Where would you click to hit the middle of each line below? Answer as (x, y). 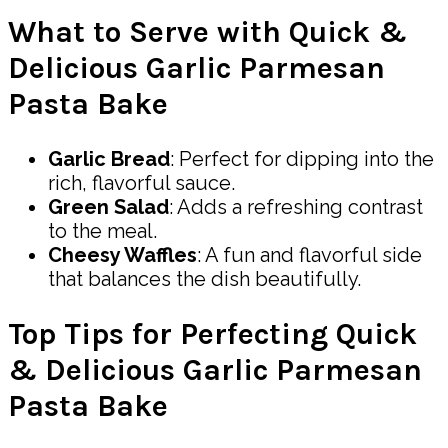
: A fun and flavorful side (309, 254)
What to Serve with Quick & (207, 31)
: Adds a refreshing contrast (296, 206)
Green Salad (108, 206)
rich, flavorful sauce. (141, 182)
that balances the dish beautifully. (204, 278)
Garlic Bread (109, 158)
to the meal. (102, 230)
